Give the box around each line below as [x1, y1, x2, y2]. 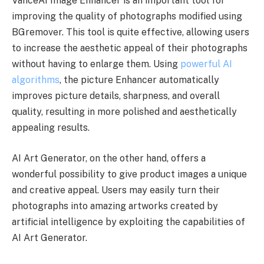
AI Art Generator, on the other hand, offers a [12, 152, 206, 164]
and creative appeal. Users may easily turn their [12, 184, 220, 196]
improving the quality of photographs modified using [12, 10, 242, 22]
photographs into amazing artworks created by [12, 200, 218, 212]
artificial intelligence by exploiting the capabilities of [12, 216, 245, 227]
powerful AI [180, 58, 232, 70]
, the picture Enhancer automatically [60, 74, 219, 85]
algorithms [12, 74, 60, 85]
